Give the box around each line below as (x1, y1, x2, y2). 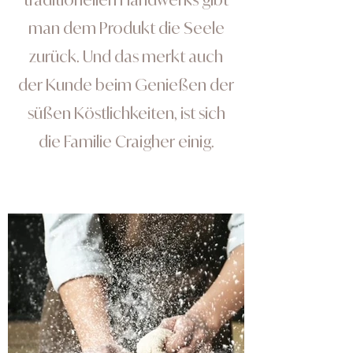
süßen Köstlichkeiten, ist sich (27, 103, 225, 124)
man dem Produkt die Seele (28, 18, 225, 39)
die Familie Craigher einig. (38, 132, 214, 152)
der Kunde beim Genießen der (18, 75, 234, 95)
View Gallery (39, 164, 213, 198)
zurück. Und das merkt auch (29, 46, 223, 67)
